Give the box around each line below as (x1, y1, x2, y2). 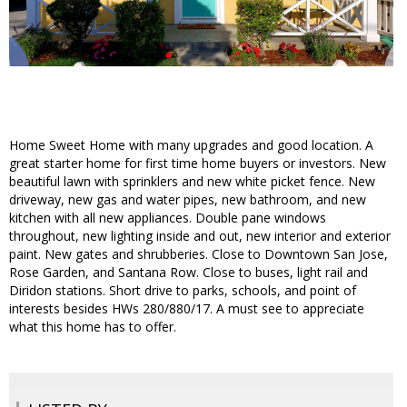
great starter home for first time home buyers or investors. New (9, 154, 386, 173)
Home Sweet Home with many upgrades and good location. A (9, 136, 373, 154)
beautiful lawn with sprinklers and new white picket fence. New (9, 173, 375, 191)
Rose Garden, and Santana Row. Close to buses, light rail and (9, 263, 368, 282)
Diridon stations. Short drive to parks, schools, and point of (9, 282, 356, 300)
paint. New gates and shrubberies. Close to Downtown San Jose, (9, 245, 388, 263)
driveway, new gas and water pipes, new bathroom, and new (9, 191, 366, 209)
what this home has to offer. (9, 318, 176, 336)
